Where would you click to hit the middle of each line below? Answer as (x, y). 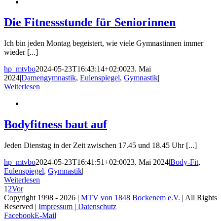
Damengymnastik (49, 78)
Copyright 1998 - (32, 198)
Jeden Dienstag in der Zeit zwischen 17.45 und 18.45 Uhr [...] (100, 146)
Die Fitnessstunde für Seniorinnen (90, 22)
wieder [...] (21, 52)
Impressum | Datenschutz (77, 207)
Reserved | (21, 207)
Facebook (19, 216)
